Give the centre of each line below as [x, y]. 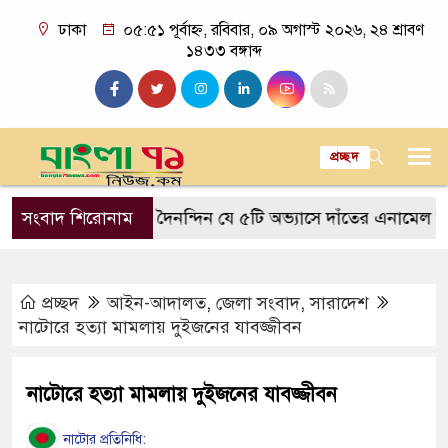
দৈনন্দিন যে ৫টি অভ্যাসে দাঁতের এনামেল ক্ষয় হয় [257, 218]
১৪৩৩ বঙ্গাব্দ [224, 51]
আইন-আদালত [156, 303]
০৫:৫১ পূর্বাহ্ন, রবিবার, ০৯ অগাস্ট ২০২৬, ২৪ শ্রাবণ [271, 30]
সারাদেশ [339, 303]
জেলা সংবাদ [258, 303]
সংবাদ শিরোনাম [77, 218]
